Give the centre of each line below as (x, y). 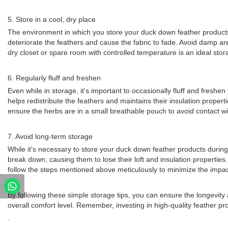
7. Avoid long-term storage (50, 136)
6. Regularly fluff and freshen (54, 78)
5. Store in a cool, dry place (52, 19)
